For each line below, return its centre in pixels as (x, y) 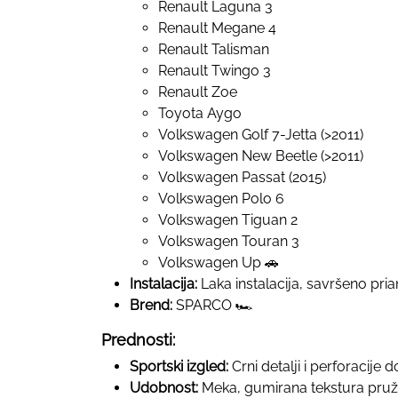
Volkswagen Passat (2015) (242, 177)
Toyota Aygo (200, 113)
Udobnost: (164, 387)
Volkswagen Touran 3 (229, 241)
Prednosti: (138, 339)
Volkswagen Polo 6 (221, 198)
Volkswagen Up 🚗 (219, 262)
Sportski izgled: (179, 366)
